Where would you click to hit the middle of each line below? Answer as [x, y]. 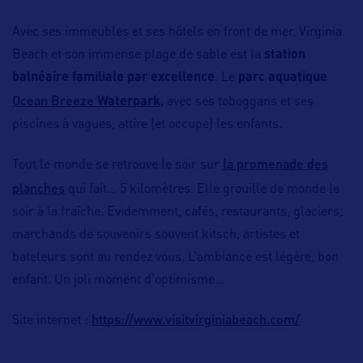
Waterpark [129, 102]
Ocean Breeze [53, 100]
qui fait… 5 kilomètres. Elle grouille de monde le [202, 190]
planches [38, 188]
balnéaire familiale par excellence [113, 78]
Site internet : [52, 321]
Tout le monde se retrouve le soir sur [117, 166]
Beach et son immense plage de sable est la [138, 56]
